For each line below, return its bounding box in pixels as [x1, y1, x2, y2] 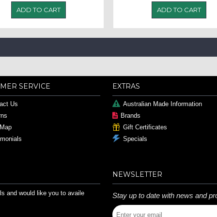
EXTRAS [112, 82, 140, 91]
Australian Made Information [123, 100, 202, 108]
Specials [123, 135, 147, 143]
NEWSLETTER [112, 170, 162, 179]
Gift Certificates [123, 124, 167, 131]
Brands [120, 112, 140, 120]
